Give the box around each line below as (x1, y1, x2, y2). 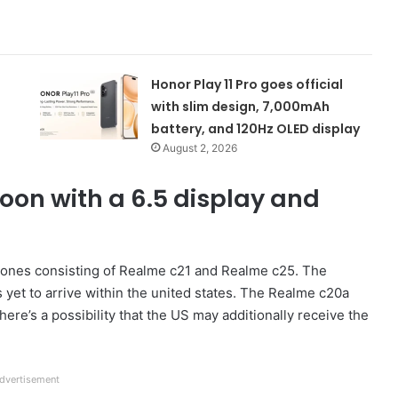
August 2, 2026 (163, 140, 238, 155)
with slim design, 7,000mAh (151, 97, 330, 115)
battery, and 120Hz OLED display (151, 119, 361, 138)
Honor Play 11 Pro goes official (151, 75, 344, 93)
